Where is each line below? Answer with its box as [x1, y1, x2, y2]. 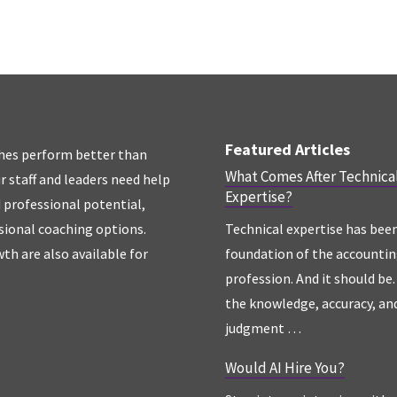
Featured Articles [224, 139, 350, 160]
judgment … [224, 319, 301, 338]
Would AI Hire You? [224, 358, 345, 378]
